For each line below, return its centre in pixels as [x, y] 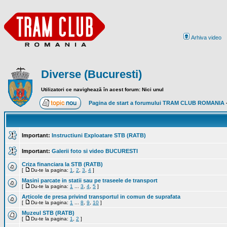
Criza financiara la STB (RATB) [62, 164]
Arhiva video [206, 37]
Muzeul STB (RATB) [48, 213]
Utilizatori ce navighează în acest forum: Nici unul [102, 89]
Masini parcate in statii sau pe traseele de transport [90, 180]
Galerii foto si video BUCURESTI [95, 151]
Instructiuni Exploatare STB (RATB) [99, 135]
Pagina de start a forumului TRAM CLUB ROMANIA [157, 103]
